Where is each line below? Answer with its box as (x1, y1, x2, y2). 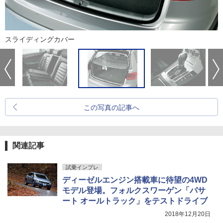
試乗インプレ (66, 164, 99, 170)
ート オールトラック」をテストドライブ (62, 196, 208, 205)
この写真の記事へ (84, 103, 139, 111)
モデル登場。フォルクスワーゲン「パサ (62, 186, 206, 195)
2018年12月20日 (165, 210, 211, 218)
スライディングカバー (5, 35, 75, 43)
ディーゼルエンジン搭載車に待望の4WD (62, 175, 208, 184)
